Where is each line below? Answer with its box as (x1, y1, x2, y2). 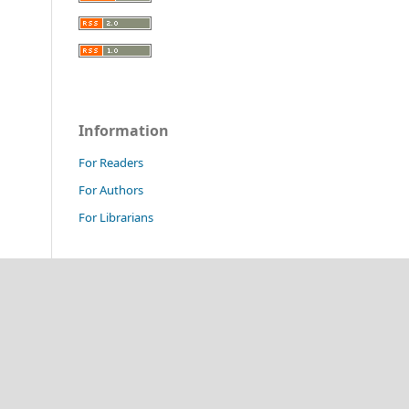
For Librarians (79, 208, 153, 225)
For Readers (79, 153, 143, 171)
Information (79, 120, 169, 141)
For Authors (79, 181, 143, 198)
